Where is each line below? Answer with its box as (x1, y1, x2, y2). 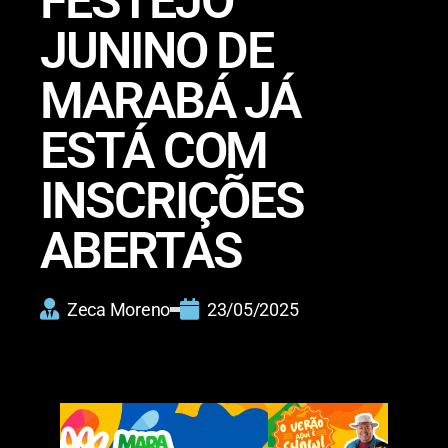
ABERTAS (40, 221, 242, 280)
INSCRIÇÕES (40, 171, 305, 230)
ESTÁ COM (40, 121, 268, 180)
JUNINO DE (40, 21, 274, 80)
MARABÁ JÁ (40, 71, 301, 130)
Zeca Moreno (67, 298, 171, 320)
